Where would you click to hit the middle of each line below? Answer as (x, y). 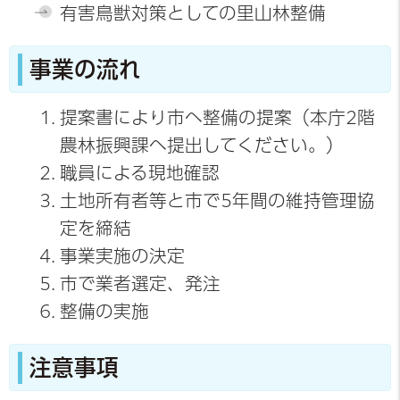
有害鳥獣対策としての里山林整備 (192, 12)
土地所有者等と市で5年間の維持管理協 (217, 200)
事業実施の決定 (122, 255)
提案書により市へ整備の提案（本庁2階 (217, 117)
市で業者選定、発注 (140, 283)
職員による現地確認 (139, 172)
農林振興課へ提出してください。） (201, 145)
